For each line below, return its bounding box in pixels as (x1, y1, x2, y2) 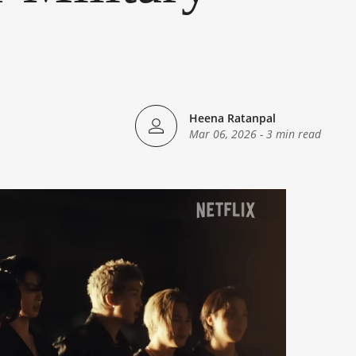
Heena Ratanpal (189, 110, 276, 126)
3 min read (266, 126, 321, 141)
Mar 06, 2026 (189, 126, 257, 141)
